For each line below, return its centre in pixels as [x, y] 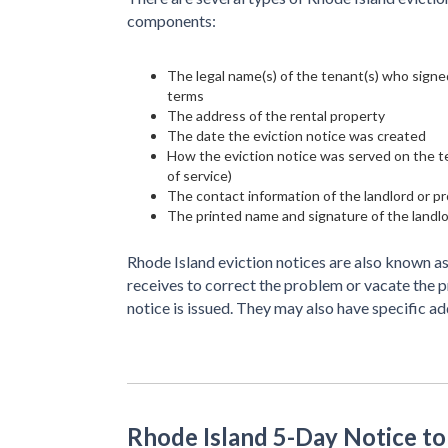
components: [171, 20]
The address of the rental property [276, 115]
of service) [199, 175]
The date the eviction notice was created [296, 135]
